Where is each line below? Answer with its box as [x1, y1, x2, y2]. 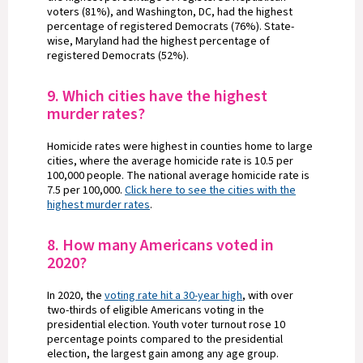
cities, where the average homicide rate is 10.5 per [47, 153, 293, 169]
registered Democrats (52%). [47, 48, 193, 64]
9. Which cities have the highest [47, 85, 267, 108]
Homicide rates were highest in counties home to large [47, 139, 313, 155]
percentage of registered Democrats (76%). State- [47, 19, 294, 35]
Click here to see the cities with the [125, 182, 296, 199]
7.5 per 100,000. [47, 182, 125, 199]
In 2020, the [47, 288, 105, 304]
